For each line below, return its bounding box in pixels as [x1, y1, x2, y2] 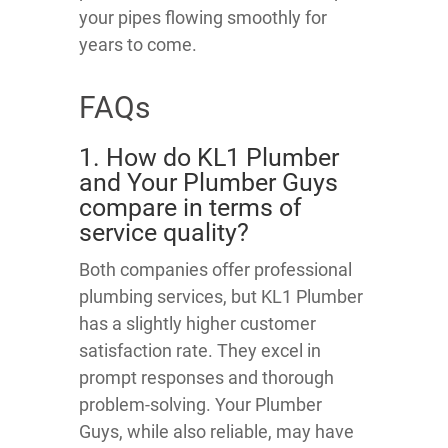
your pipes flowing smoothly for [79, 7, 327, 29]
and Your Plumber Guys [79, 168, 338, 198]
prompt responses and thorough [79, 367, 334, 389]
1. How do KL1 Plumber [79, 143, 339, 173]
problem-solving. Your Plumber [79, 394, 322, 416]
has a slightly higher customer [79, 313, 316, 335]
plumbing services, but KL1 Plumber [79, 286, 363, 308]
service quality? [79, 218, 249, 248]
